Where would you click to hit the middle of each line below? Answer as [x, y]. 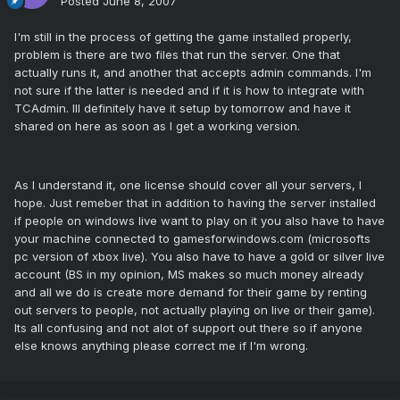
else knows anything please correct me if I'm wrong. [161, 346]
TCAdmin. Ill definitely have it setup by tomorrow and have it [183, 108]
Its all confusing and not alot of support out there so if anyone [188, 328]
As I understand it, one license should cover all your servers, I [188, 185]
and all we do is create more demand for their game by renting [191, 292]
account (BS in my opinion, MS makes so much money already [189, 275]
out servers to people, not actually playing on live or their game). [195, 310]
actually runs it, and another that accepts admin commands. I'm [193, 73]
